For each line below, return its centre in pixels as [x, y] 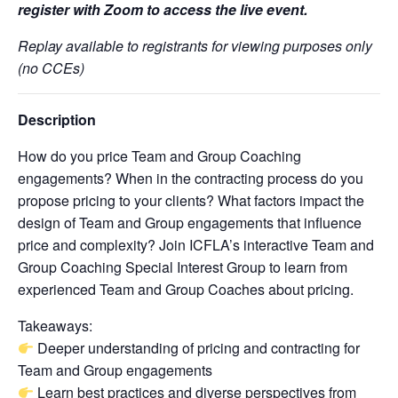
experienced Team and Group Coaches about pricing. [186, 289]
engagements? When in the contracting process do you [191, 178]
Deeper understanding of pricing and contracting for [197, 348]
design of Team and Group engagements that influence [190, 223]
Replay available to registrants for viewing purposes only [195, 46]
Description [57, 119]
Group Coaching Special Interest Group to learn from [183, 267]
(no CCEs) [51, 68]
